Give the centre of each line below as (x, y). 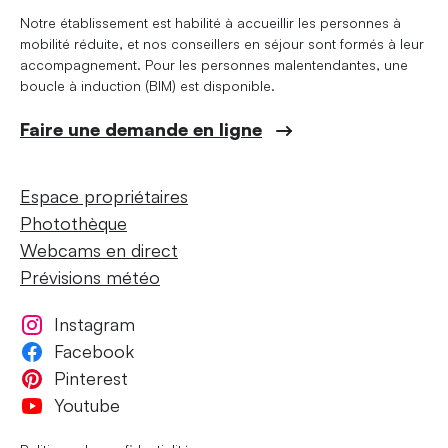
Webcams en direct (99, 250)
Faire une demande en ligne (141, 128)
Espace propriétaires (104, 196)
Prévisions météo (90, 277)
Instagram (94, 324)
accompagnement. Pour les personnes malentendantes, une (214, 64)
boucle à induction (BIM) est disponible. (147, 85)
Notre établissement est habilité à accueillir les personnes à (210, 22)
